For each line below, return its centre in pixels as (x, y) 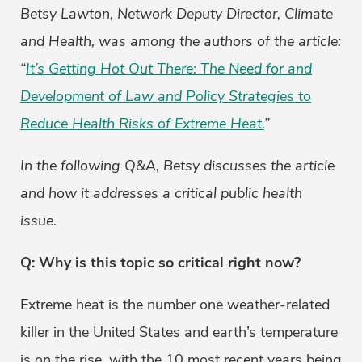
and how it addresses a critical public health (161, 194)
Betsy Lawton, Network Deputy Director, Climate (177, 14)
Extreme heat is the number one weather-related (175, 305)
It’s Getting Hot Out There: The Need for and (169, 69)
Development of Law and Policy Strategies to (166, 97)
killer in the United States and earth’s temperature (179, 333)
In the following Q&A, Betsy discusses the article (177, 166)
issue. (38, 221)
